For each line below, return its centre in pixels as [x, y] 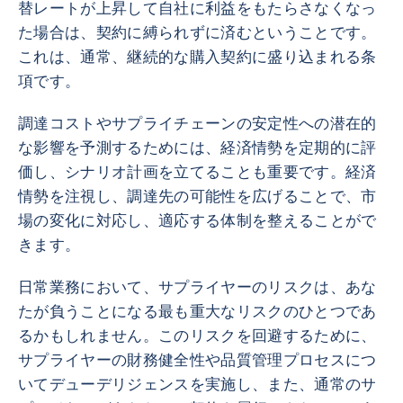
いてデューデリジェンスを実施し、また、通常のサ [197, 385]
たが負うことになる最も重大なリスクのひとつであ [197, 312]
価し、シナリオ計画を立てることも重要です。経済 [197, 172]
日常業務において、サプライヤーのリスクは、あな [197, 287]
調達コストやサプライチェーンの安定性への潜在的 [197, 124]
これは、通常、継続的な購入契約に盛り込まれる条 [197, 57]
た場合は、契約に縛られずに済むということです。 [197, 33]
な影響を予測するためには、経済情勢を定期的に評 [197, 148]
